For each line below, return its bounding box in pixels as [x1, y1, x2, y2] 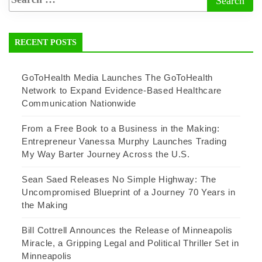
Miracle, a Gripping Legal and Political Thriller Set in [22, 237, 239, 248]
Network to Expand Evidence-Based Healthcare [22, 85, 222, 95]
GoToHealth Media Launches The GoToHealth [22, 72, 213, 82]
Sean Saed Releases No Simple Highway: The [22, 174, 216, 184]
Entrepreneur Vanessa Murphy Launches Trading [22, 136, 227, 146]
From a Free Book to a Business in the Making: [22, 123, 220, 133]
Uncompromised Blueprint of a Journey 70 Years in [22, 187, 236, 197]
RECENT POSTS [15, 37, 77, 47]
